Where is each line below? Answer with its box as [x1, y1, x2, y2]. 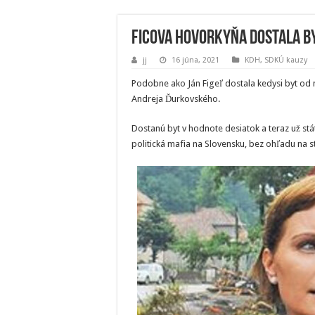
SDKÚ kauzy [264, 56, 307, 65]
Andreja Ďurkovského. [131, 94, 220, 104]
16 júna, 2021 [172, 56, 219, 65]
